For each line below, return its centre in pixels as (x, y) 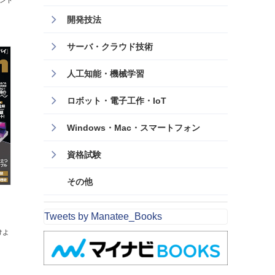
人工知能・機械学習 (106, 74)
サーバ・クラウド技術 (110, 47)
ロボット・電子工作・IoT (117, 101)
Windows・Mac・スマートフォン (134, 128)
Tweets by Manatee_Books (103, 216)
